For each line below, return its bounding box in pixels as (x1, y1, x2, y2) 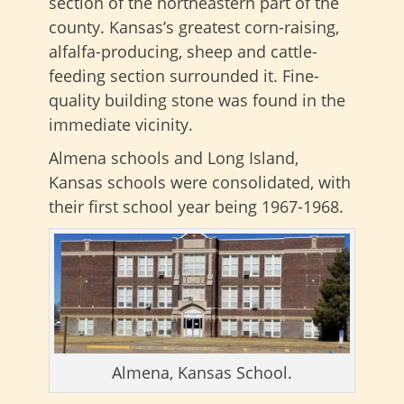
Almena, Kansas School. (112, 362, 292, 383)
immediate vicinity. (49, 113, 193, 135)
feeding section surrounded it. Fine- (49, 64, 319, 87)
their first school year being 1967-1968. (49, 195, 344, 217)
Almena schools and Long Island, (49, 146, 298, 169)
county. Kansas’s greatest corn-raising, (49, 15, 339, 38)
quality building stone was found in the (49, 88, 345, 111)
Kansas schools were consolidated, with (49, 170, 351, 193)
